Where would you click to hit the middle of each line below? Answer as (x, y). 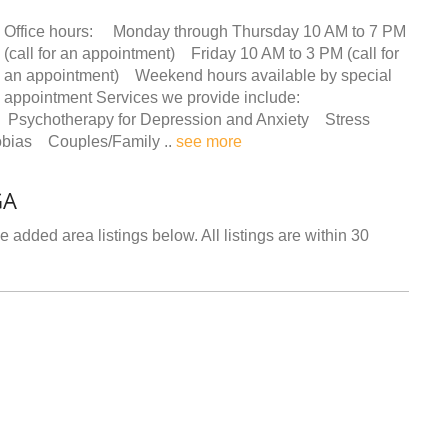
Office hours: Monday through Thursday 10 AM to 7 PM (205, 31)
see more (209, 141)
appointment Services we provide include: (156, 97)
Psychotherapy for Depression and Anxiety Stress (187, 119)
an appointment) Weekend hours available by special (198, 75)
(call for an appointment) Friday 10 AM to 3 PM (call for (201, 53)
